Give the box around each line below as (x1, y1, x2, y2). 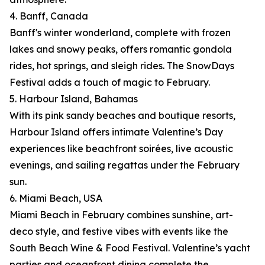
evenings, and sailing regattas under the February (9, 159, 240, 172)
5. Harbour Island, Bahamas (9, 93, 138, 105)
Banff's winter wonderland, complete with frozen (9, 27, 231, 39)
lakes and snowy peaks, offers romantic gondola (9, 43, 232, 56)
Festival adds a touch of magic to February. (9, 76, 210, 89)
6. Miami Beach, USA (9, 192, 102, 205)
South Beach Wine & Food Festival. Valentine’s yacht (9, 242, 250, 254)
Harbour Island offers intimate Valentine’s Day (9, 126, 223, 138)
